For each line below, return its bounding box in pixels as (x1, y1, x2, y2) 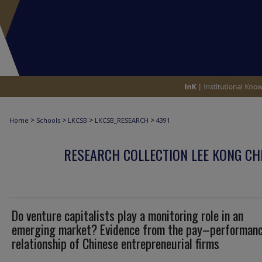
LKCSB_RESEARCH (95, 116, 149, 125)
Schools (36, 116, 60, 125)
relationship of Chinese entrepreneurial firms (12, 234, 219, 253)
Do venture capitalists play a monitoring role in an (12, 206, 243, 225)
